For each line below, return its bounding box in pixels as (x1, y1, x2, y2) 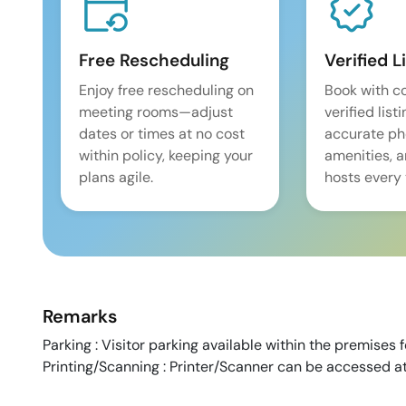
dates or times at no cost (79, 124, 245, 144)
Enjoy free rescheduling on (79, 81, 254, 101)
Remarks (43, 304, 117, 329)
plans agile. (79, 168, 153, 188)
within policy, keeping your (79, 146, 253, 166)
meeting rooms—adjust (79, 102, 233, 122)
